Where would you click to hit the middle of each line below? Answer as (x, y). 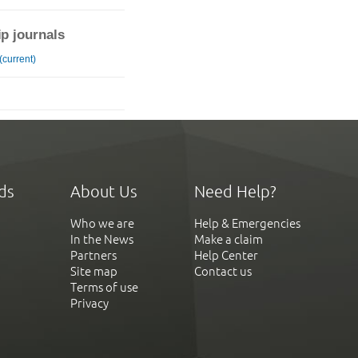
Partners (93, 256)
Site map (94, 272)
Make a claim (229, 240)
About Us (104, 192)
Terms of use (104, 288)
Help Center (226, 256)
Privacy (89, 304)
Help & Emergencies (247, 224)
